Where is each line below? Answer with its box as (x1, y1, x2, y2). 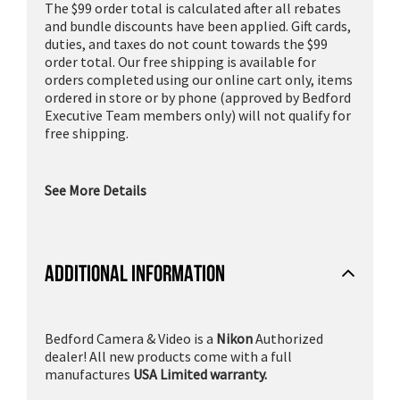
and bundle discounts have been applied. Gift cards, (45, 16, 351, 35)
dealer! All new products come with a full (45, 346, 292, 365)
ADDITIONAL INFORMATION (45, 260, 225, 285)
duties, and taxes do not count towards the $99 (45, 34, 328, 53)
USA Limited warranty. (133, 364, 267, 383)
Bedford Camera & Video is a (45, 329, 216, 347)
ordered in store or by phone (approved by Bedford (45, 87, 351, 106)
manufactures (45, 364, 133, 383)
